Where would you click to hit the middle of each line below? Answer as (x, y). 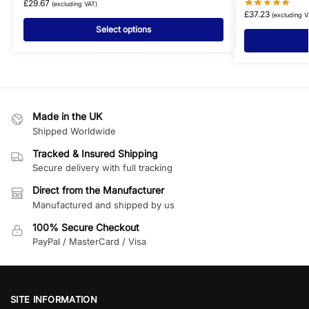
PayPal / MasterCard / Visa (89, 242)
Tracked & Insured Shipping (95, 153)
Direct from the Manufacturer (98, 190)
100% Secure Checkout (86, 227)
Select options (123, 30)
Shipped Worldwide (74, 131)
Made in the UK (67, 117)
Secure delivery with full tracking (102, 168)
